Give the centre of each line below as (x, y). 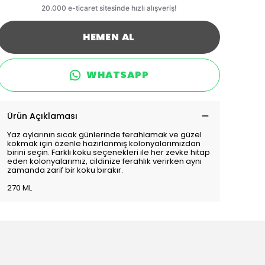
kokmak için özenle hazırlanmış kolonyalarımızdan (104, 143)
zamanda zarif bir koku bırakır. (65, 170)
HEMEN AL (109, 37)
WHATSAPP (118, 75)
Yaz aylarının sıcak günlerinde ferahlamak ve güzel (104, 135)
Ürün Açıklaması (42, 116)
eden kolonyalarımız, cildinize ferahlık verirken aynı (104, 161)
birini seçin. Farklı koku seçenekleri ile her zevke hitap (109, 152)
